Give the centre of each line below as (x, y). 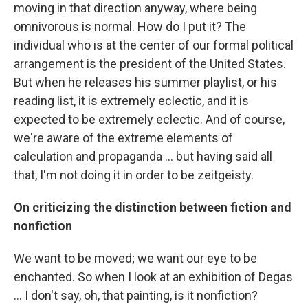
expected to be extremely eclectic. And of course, (149, 119)
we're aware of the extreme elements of (123, 138)
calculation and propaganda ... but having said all (143, 156)
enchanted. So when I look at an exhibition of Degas (153, 277)
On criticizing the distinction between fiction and (153, 207)
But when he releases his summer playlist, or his (145, 82)
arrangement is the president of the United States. (150, 64)
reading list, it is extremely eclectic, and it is (131, 101)
